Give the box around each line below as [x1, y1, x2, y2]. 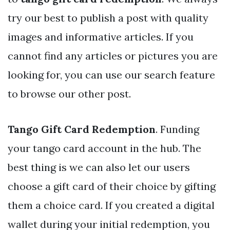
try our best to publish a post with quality [8, 11, 208, 24]
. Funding [156, 122, 199, 136]
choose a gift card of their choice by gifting [8, 179, 216, 193]
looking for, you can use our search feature [8, 68, 215, 81]
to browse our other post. [8, 87, 131, 100]
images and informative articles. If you [8, 30, 194, 43]
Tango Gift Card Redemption [8, 122, 156, 136]
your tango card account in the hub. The [8, 141, 201, 155]
